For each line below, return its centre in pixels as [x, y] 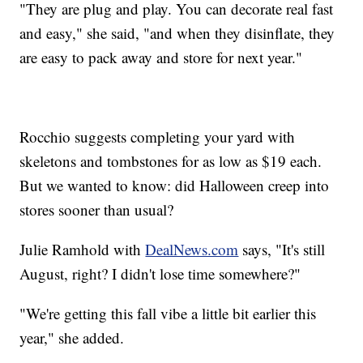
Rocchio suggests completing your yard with [158, 136]
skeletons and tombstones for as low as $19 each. [171, 160]
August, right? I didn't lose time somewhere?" [160, 273]
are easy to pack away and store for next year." [161, 57]
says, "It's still [282, 249]
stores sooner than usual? [97, 209]
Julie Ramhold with [83, 249]
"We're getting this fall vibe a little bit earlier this [168, 313]
